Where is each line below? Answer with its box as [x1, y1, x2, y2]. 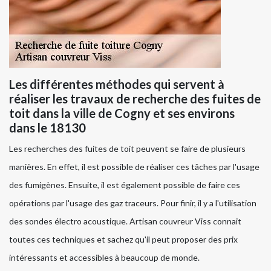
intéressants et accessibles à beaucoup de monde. [9, 252, 200, 263]
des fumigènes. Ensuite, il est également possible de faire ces [9, 180, 240, 191]
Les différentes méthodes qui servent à [9, 77, 224, 92]
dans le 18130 [9, 120, 86, 135]
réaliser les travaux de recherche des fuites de [9, 91, 261, 106]
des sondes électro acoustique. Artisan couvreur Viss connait [9, 216, 241, 227]
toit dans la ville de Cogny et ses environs [9, 106, 235, 121]
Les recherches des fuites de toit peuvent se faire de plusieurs [9, 143, 246, 154]
